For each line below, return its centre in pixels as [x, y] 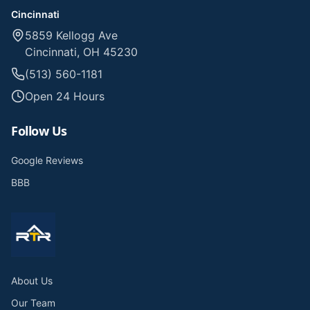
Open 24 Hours [65, 96]
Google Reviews [47, 160]
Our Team [33, 303]
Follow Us [39, 131]
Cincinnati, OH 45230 [81, 52]
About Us [32, 281]
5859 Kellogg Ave [71, 35]
